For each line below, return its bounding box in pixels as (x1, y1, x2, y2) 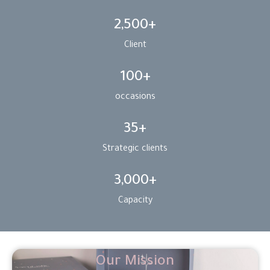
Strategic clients (102, 145, 168, 155)
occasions (115, 93, 155, 103)
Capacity (118, 196, 152, 207)
